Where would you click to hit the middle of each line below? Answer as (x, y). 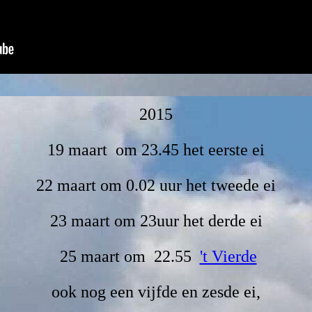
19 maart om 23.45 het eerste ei (156, 150)
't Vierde (228, 257)
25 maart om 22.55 (127, 257)
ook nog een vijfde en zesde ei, (156, 292)
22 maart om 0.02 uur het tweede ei (156, 186)
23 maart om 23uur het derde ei (156, 221)
